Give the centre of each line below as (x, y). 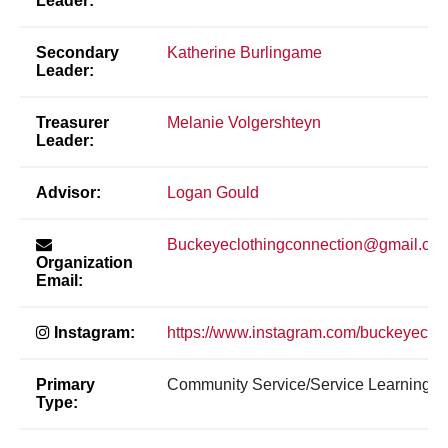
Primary (65, 384)
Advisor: (68, 192)
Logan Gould (213, 192)
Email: (59, 280)
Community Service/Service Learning (299, 384)
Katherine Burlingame (244, 52)
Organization (84, 262)
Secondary (77, 52)
